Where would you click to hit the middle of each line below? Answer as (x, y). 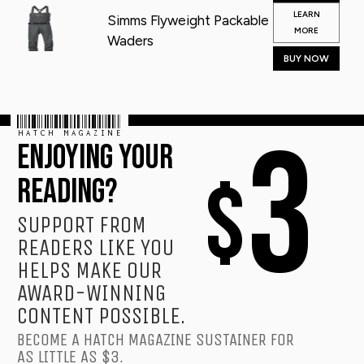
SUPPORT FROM (82, 225)
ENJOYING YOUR (95, 158)
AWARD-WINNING (92, 293)
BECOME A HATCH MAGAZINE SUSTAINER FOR (156, 340)
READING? (67, 193)
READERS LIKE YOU (96, 248)
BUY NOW (306, 58)
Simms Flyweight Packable (188, 20)
